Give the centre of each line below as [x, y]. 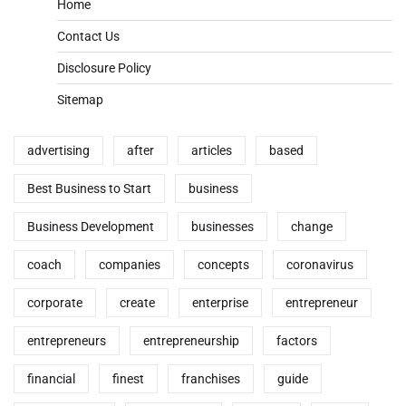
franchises [211, 378]
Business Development [91, 226]
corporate [55, 302]
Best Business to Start [89, 188]
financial [51, 378]
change [312, 226]
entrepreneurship [191, 340]
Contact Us [88, 36]
